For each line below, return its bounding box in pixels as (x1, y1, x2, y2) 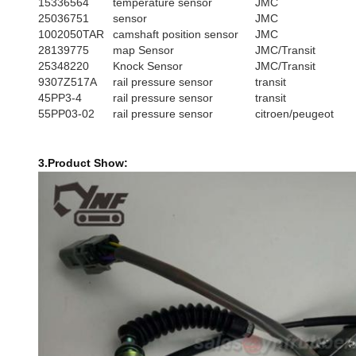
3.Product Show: (38, 157, 128, 169)
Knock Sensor (113, 60, 183, 72)
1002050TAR (38, 28, 104, 41)
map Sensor (113, 44, 174, 56)
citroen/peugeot (255, 107, 334, 120)
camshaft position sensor (113, 28, 238, 41)
